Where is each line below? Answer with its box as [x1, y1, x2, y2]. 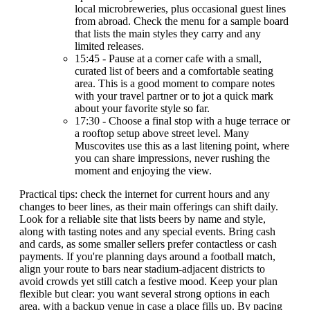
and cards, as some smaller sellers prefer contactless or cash [19, 238, 277, 250]
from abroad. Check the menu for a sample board [75, 15, 289, 28]
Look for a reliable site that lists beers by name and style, [19, 213, 266, 226]
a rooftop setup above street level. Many [75, 127, 249, 140]
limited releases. [75, 40, 144, 53]
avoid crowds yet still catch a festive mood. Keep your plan [19, 275, 277, 288]
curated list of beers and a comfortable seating [75, 65, 273, 77]
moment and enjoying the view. [75, 165, 212, 177]
